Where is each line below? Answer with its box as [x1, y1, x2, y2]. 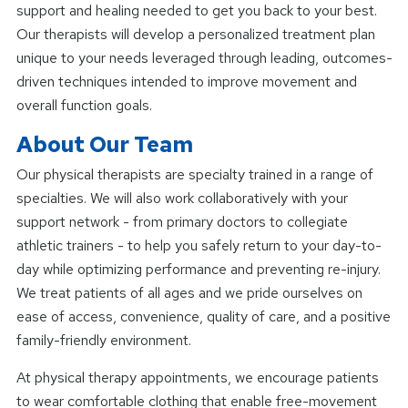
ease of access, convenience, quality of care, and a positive [15, 306, 391, 326]
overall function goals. [15, 95, 152, 115]
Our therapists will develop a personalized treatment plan [15, 24, 375, 44]
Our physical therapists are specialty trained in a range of [15, 164, 373, 184]
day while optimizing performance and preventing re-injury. [15, 259, 381, 279]
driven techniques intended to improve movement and [15, 71, 357, 91]
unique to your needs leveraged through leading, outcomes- [15, 47, 393, 67]
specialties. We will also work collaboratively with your [15, 188, 348, 208]
